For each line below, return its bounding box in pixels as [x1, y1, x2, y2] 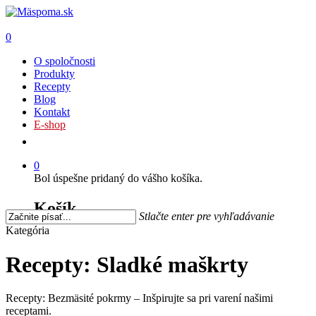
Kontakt [34, 106, 70, 118]
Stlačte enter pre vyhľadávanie [139, 210, 274, 222]
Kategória [6, 224, 49, 236]
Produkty [34, 68, 75, 80]
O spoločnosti [34, 55, 95, 67]
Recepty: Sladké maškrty [6, 252, 248, 278]
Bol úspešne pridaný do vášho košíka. [34, 172, 202, 184]
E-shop [34, 119, 66, 130]
